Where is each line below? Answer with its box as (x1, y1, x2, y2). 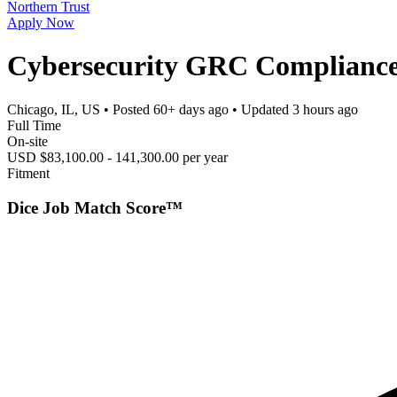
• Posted (100, 101, 153, 117)
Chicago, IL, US (7, 101, 100, 117)
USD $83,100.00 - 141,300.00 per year (7, 149, 228, 165)
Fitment (7, 165, 50, 181)
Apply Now (7, 15, 74, 30)
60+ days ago (153, 101, 229, 117)
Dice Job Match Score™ (7, 198, 183, 217)
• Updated (229, 101, 292, 117)
